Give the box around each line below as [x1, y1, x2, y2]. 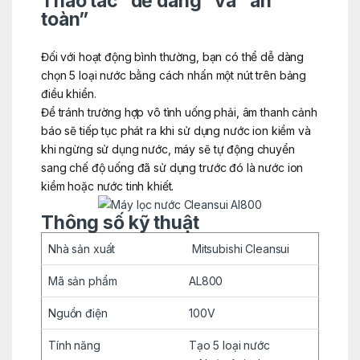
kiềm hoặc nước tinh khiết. [40, 178, 174, 193]
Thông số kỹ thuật [40, 211, 199, 234]
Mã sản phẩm [47, 273, 117, 288]
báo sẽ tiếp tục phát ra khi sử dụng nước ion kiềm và [40, 123, 311, 137]
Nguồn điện [47, 305, 108, 320]
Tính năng [47, 337, 100, 352]
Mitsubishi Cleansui [188, 241, 290, 256]
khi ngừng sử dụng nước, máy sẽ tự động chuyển [40, 141, 295, 156]
